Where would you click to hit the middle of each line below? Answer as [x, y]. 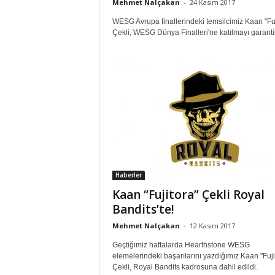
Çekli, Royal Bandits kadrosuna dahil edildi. [185, 267]
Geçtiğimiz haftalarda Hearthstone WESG [181, 245]
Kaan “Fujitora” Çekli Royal [188, 195]
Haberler [128, 175]
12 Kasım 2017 [212, 226]
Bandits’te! [143, 210]
